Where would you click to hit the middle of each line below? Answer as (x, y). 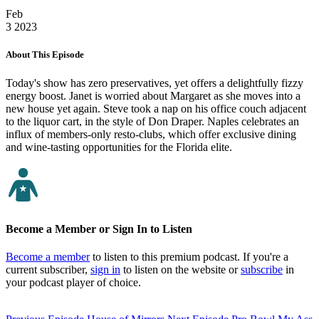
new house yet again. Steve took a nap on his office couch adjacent (156, 108)
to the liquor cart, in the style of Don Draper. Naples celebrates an (152, 121)
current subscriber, (48, 270)
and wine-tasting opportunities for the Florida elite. (119, 147)
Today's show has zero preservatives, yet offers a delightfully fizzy (155, 83)
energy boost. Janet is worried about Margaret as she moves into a (153, 95)
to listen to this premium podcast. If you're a (189, 257)
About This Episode (45, 55)
